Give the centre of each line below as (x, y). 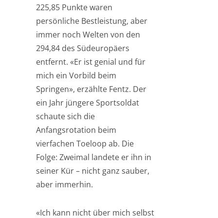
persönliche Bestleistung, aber (92, 21)
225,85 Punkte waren (74, 7)
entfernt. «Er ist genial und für (91, 62)
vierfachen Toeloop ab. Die (85, 144)
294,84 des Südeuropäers (83, 48)
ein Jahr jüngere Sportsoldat (88, 103)
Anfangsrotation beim (76, 130)
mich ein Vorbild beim (76, 75)
